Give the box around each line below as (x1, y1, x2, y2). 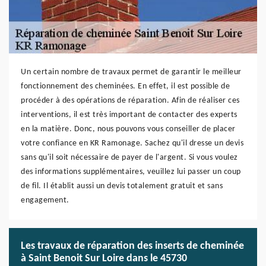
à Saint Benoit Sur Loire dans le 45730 (21, 253, 187, 264)
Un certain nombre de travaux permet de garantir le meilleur (21, 68, 242, 77)
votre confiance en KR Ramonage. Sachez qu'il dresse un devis (21, 139, 243, 148)
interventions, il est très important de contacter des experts (21, 110, 237, 119)
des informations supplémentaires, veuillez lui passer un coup (21, 167, 241, 176)
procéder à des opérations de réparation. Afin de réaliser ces (21, 96, 240, 105)
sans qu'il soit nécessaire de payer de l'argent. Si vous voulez (21, 153, 238, 162)
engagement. (21, 196, 69, 205)
